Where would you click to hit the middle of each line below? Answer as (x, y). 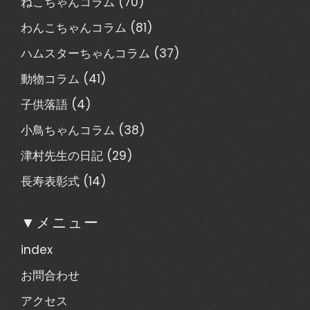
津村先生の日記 (62, 155)
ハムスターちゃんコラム (85, 53)
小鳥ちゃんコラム (68, 130)
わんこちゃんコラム (74, 27)
